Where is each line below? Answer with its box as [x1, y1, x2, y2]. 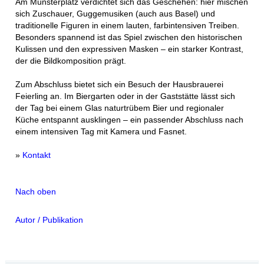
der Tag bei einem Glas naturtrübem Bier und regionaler [15, 103, 225, 113]
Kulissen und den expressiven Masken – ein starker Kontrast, [15, 44, 244, 54]
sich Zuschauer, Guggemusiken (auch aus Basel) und [15, 9, 216, 18]
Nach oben [15, 187, 57, 196]
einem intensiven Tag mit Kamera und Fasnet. [15, 127, 187, 136]
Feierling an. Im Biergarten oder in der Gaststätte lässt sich [15, 91, 236, 101]
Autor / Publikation [15, 215, 84, 225]
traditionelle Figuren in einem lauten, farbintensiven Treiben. [15, 21, 240, 30]
